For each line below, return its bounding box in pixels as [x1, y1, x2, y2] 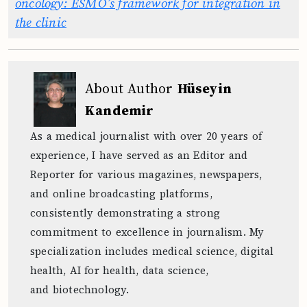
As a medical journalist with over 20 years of [30, 128, 262, 143]
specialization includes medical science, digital [30, 243, 274, 258]
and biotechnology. [30, 282, 130, 297]
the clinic [15, 12, 66, 31]
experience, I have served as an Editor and [30, 147, 248, 162]
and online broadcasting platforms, [30, 186, 212, 201]
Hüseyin [177, 78, 232, 98]
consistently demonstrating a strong [30, 205, 220, 220]
